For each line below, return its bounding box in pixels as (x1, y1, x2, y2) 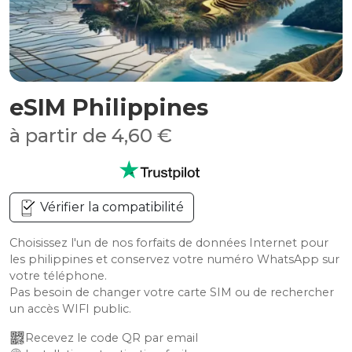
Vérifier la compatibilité (37, 200, 184, 214)
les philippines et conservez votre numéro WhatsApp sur (9, 252, 339, 266)
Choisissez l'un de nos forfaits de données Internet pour (9, 236, 328, 250)
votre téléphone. (9, 269, 107, 283)
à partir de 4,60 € (9, 124, 172, 147)
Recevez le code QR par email (25, 331, 198, 345)
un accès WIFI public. (9, 302, 131, 316)
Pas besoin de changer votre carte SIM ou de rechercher (9, 285, 334, 299)
